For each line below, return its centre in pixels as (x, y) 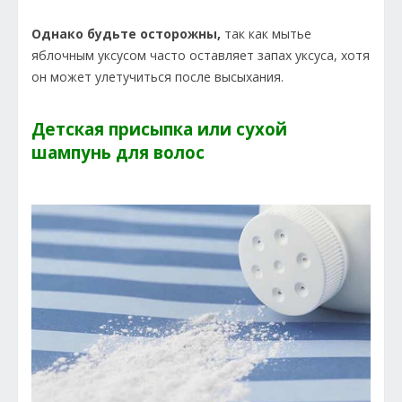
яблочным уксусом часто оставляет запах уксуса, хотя (201, 56)
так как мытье (266, 34)
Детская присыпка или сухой (159, 129)
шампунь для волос (118, 153)
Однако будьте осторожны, (126, 34)
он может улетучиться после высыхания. (157, 77)
